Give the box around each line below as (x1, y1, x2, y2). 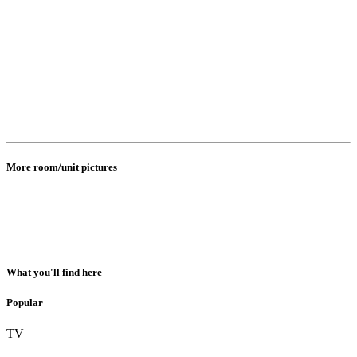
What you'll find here (6, 266, 102, 279)
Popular (6, 296, 43, 309)
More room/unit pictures (6, 160, 117, 173)
